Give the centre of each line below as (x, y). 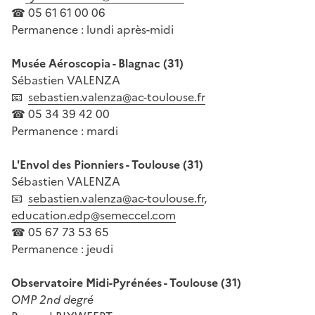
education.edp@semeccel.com (94, 215)
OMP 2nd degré (52, 299)
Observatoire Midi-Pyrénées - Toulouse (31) (126, 282)
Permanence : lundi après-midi (92, 29)
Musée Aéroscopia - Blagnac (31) (97, 63)
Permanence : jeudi (62, 249)
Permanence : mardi (65, 130)
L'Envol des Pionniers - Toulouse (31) (107, 164)
